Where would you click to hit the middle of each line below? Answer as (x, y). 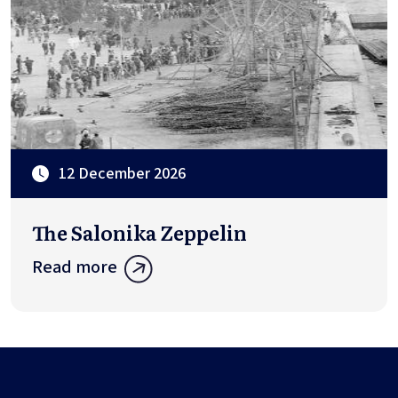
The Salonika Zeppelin (139, 232)
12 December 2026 (122, 173)
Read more (75, 267)
